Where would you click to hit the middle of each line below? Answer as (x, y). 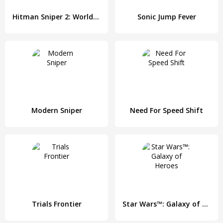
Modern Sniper (56, 110)
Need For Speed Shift (167, 110)
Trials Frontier (56, 204)
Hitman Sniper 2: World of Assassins (96, 17)
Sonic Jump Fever (167, 17)
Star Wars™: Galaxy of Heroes (205, 204)
